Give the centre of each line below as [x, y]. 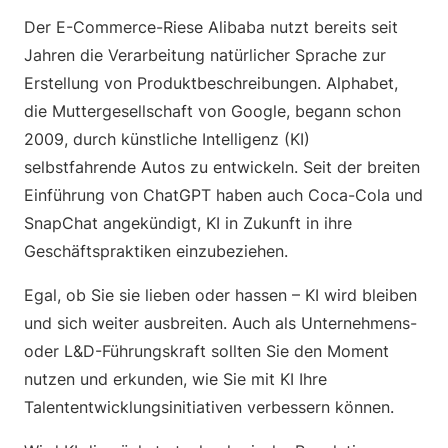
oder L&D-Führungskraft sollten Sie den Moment [206, 351]
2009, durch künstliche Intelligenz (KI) [167, 139]
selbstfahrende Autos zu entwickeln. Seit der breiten [222, 167]
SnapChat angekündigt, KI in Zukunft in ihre [188, 223]
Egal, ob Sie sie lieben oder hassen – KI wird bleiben [220, 295]
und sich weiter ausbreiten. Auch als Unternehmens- [220, 323]
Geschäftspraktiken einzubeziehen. [156, 251]
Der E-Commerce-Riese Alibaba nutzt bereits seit [211, 27]
